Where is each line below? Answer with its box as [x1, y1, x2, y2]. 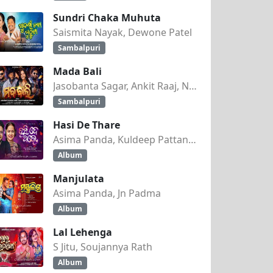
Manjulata [53, 172, 104, 186]
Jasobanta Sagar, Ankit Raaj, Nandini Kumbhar [189, 79, 197, 93]
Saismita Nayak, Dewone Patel [53, 25, 192, 39]
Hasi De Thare [53, 118, 120, 132]
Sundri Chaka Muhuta [53, 10, 161, 24]
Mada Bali [53, 64, 102, 78]
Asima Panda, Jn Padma [53, 186, 161, 200]
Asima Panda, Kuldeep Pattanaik [188, 132, 196, 146]
